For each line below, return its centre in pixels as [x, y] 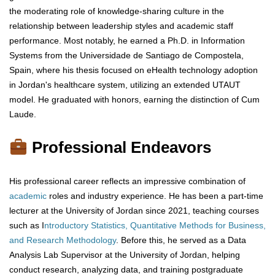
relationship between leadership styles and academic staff [121, 26]
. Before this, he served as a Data [181, 240]
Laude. [23, 114]
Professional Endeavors [119, 148]
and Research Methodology [63, 240]
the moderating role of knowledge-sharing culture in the [117, 11]
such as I [27, 226]
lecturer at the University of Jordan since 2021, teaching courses [134, 211]
